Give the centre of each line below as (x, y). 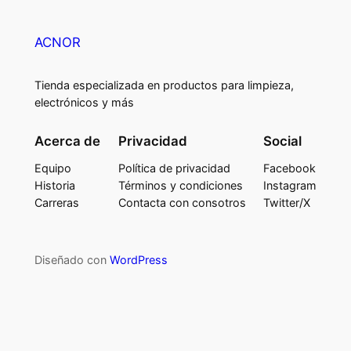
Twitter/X (287, 203)
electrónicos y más (84, 103)
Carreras (56, 203)
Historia (54, 186)
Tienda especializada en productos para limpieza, (164, 85)
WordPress (138, 259)
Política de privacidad (174, 168)
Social (283, 141)
